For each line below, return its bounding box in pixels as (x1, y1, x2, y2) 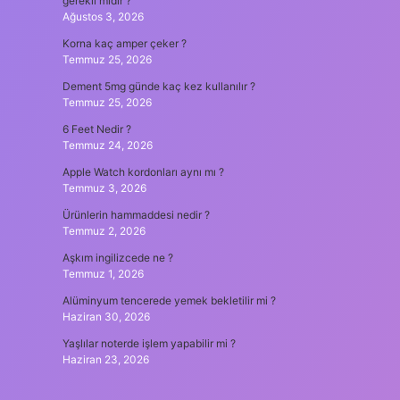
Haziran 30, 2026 (62, 310, 150, 323)
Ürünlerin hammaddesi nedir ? (62, 208, 210, 221)
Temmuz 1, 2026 (62, 267, 144, 280)
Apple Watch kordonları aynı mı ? (62, 165, 224, 179)
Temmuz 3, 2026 (62, 181, 146, 195)
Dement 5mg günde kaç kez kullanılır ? (62, 79, 255, 93)
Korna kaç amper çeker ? (62, 37, 187, 50)
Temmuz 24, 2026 (62, 138, 153, 152)
